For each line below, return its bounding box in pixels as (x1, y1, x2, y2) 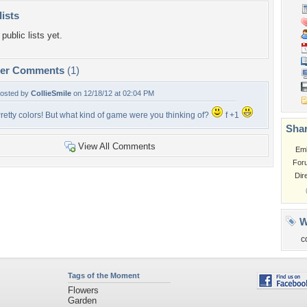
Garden (67, 295, 97, 306)
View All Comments (77, 141, 156, 151)
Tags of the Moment (67, 271, 140, 280)
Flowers (67, 285, 99, 295)
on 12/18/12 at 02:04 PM (71, 89, 154, 97)
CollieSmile (31, 89, 71, 97)
